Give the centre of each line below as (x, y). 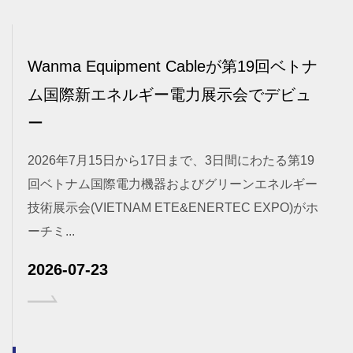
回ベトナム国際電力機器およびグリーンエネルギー (173, 184)
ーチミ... (51, 232)
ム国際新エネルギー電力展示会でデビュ (169, 95)
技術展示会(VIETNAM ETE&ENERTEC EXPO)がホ (173, 208)
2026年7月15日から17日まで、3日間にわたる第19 (171, 161)
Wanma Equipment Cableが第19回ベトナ (173, 67)
